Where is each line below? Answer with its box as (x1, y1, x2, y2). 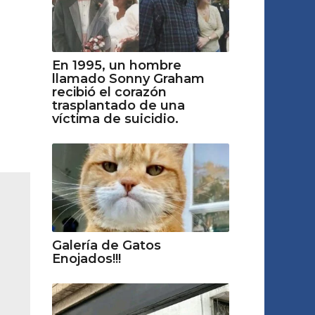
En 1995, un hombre (51, 57, 181, 73)
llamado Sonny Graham (51, 70, 205, 86)
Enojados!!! (51, 251, 121, 267)
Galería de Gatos (51, 238, 161, 254)
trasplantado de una (51, 97, 185, 113)
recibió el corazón (51, 84, 167, 100)
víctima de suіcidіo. (51, 110, 179, 127)
